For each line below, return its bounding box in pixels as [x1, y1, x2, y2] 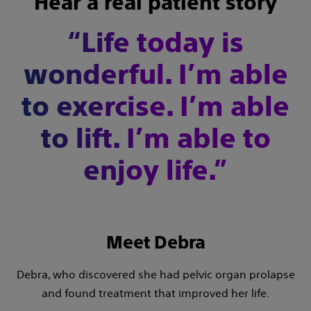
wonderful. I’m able [23, 58, 288, 91]
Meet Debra [106, 232, 205, 253]
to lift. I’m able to [40, 122, 271, 155]
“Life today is [67, 26, 244, 59]
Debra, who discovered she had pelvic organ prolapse [16, 267, 295, 282]
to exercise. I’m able [22, 90, 289, 123]
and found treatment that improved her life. [42, 286, 269, 301]
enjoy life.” [83, 154, 228, 187]
